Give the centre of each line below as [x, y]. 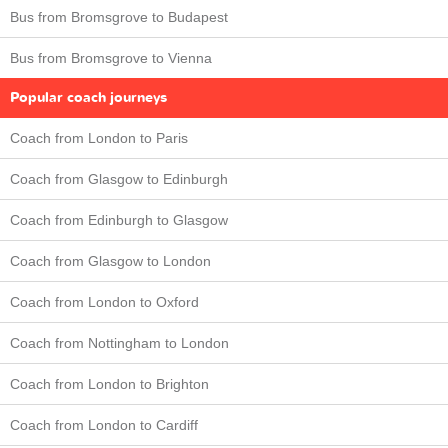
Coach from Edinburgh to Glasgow [119, 219]
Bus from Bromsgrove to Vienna [111, 57]
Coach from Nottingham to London [119, 342]
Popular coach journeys [88, 97]
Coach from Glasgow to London [110, 260]
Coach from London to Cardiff [104, 424]
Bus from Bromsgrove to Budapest [119, 16]
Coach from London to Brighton [109, 383]
